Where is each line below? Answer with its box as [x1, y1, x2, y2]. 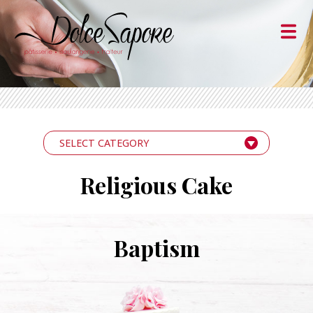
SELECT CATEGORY [59, 136, 149, 150]
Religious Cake [80, 169, 233, 200]
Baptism [113, 233, 200, 263]
